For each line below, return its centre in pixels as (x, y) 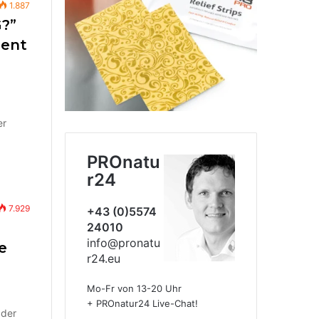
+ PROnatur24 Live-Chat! (142, 304)
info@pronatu (124, 243)
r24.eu (104, 259)
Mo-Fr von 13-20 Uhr (134, 289)
